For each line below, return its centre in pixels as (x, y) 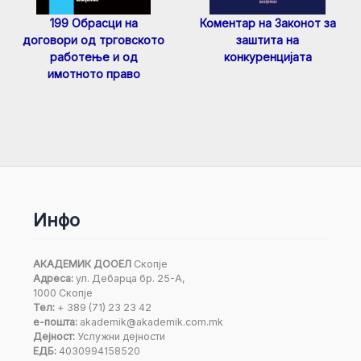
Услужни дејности (120, 336)
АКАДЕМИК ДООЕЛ (82, 264)
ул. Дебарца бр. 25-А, (129, 278)
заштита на (268, 40)
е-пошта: (55, 322)
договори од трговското (93, 40)
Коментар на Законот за (268, 23)
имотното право (93, 74)
